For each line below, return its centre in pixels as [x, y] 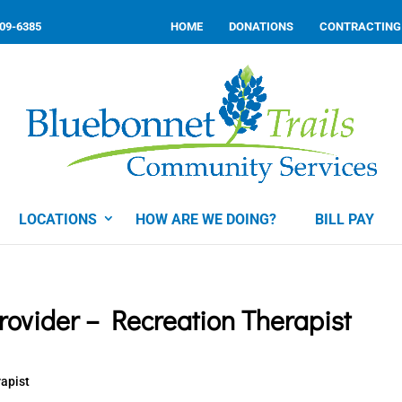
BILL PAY [345, 219]
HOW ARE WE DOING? [206, 219]
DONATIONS [261, 26]
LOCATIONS [58, 219]
